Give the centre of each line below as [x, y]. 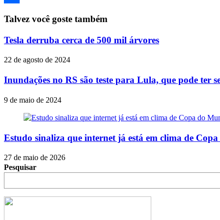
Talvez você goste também [56, 19]
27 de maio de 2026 [35, 158]
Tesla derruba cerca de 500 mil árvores [82, 40]
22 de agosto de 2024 [37, 60]
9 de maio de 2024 [33, 100]
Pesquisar [20, 167]
